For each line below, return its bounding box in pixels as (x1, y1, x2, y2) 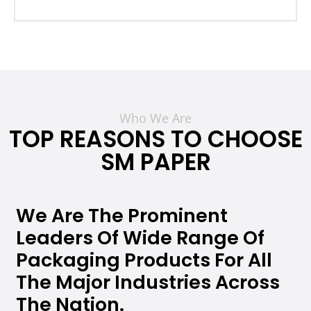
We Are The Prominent (16, 203, 228, 229)
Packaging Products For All (16, 247, 272, 274)
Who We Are (119, 110, 192, 127)
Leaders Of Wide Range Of (16, 225, 264, 251)
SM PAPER (100, 146, 211, 179)
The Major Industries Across (16, 269, 280, 296)
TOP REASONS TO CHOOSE (8, 123, 303, 156)
